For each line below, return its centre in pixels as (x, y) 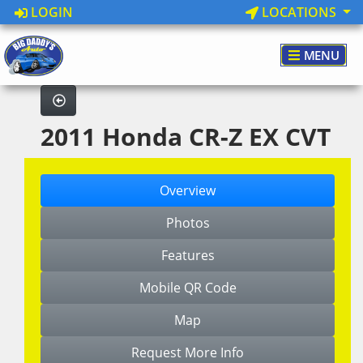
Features (188, 255)
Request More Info (188, 352)
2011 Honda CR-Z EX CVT (186, 137)
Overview (188, 190)
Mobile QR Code (188, 288)
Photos (188, 223)
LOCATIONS (299, 12)
